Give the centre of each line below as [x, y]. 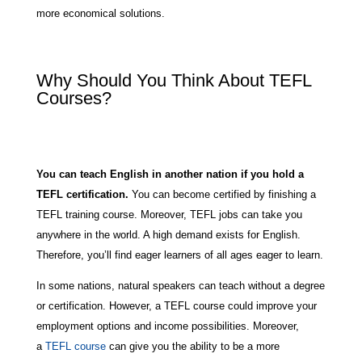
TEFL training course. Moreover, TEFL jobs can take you [169, 214]
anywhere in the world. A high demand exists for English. [168, 234]
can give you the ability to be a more [192, 346]
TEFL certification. [82, 194]
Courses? [74, 98]
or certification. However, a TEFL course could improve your [176, 305]
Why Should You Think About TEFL [173, 80]
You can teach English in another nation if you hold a [170, 174]
